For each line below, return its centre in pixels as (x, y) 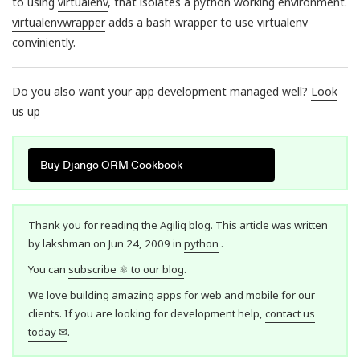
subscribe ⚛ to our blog (126, 270)
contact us (290, 313)
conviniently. (44, 43)
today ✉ (47, 331)
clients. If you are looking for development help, (146, 313)
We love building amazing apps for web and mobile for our (171, 295)
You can (48, 270)
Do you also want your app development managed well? (162, 92)
